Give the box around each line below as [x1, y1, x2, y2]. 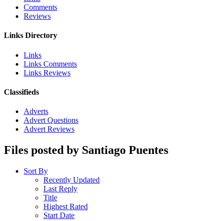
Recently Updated [43, 176, 100, 184]
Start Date [43, 211, 74, 220]
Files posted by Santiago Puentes [4, 144, 168, 157]
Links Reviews [24, 68, 71, 77]
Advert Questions [24, 116, 78, 125]
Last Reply [43, 184, 77, 193]
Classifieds [4, 87, 39, 96]
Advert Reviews [24, 125, 74, 134]
